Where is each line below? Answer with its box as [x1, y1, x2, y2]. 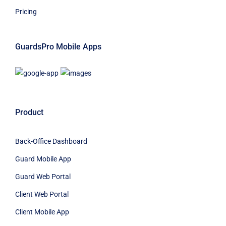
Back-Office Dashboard [15, 137, 87, 145]
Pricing [15, 7, 37, 16]
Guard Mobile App [15, 154, 71, 163]
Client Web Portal [15, 190, 69, 198]
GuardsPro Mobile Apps [15, 41, 101, 51]
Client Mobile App [15, 207, 69, 216]
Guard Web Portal [15, 172, 71, 181]
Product [15, 107, 43, 117]
